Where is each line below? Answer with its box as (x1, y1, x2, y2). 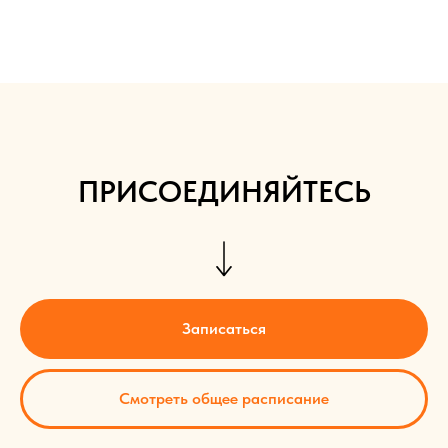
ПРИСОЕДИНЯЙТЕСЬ (77, 173, 371, 210)
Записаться (182, 319, 266, 339)
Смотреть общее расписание (119, 388, 329, 408)
